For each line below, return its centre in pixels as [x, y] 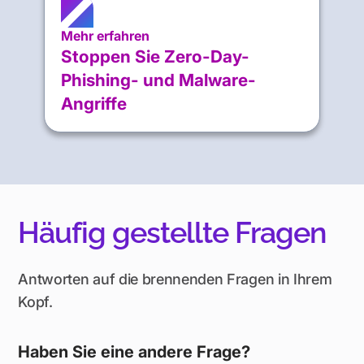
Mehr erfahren [106, 36]
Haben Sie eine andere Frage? [134, 352]
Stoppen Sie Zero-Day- [156, 57]
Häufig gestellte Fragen [172, 233]
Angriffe [94, 104]
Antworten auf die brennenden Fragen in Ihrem [175, 279]
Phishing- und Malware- [159, 80]
